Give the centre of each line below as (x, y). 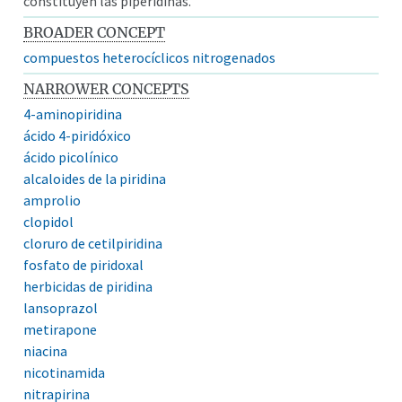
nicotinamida (65, 372)
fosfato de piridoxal (84, 264)
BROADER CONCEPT (95, 32)
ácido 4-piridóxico (78, 135)
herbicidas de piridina (88, 286)
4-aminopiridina (73, 114)
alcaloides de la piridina (95, 178)
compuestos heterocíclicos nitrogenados (150, 57)
